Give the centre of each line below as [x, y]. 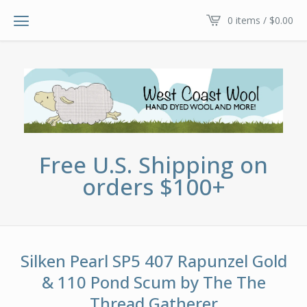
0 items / [248, 20]
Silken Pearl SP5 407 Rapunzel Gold [153, 260]
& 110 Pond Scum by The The [153, 282]
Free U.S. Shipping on [153, 164]
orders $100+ [153, 186]
